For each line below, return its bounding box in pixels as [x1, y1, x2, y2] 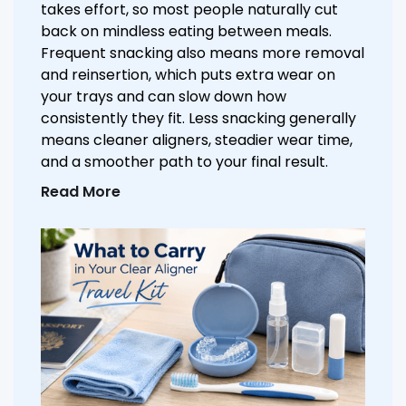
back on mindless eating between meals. [41, 21, 332, 43]
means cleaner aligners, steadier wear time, [41, 130, 353, 151]
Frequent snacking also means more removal [41, 43, 364, 64]
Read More [41, 181, 121, 203]
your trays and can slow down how [41, 86, 286, 108]
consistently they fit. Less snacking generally [41, 108, 356, 130]
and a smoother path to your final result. [41, 151, 328, 173]
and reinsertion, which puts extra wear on [41, 64, 335, 86]
